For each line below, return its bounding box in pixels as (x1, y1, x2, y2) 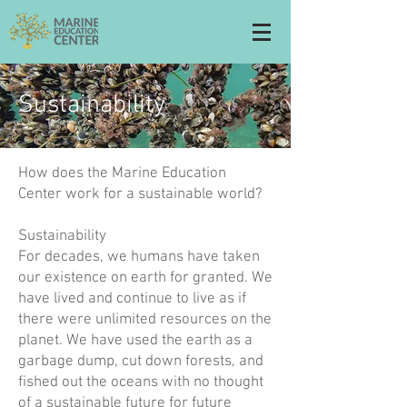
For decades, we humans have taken (18, 248, 260, 266)
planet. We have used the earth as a (18, 332, 253, 350)
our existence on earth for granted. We (18, 269, 273, 287)
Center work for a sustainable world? (18, 185, 263, 203)
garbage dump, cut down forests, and (18, 352, 263, 371)
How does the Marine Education (18, 164, 226, 183)
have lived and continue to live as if (18, 290, 246, 308)
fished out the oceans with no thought (18, 373, 263, 392)
